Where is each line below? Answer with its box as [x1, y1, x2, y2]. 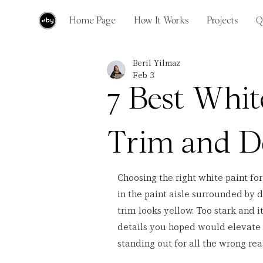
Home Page [69, 17, 116, 28]
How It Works [134, 17, 188, 28]
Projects [207, 17, 238, 28]
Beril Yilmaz [133, 59, 180, 68]
